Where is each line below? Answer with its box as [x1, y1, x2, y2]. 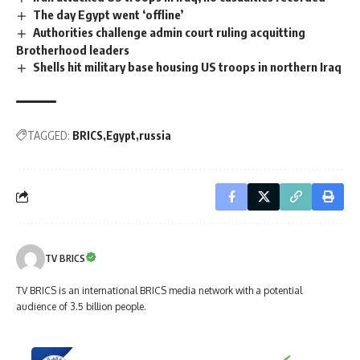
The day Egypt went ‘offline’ [33, 7, 184, 22]
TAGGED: [27, 128, 70, 142]
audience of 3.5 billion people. [16, 300, 146, 313]
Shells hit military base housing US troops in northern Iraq [33, 59, 342, 75]
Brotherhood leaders [16, 43, 129, 58]
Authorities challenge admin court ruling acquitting [33, 25, 306, 40]
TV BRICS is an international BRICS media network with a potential [16, 284, 302, 297]
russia [139, 128, 171, 142]
